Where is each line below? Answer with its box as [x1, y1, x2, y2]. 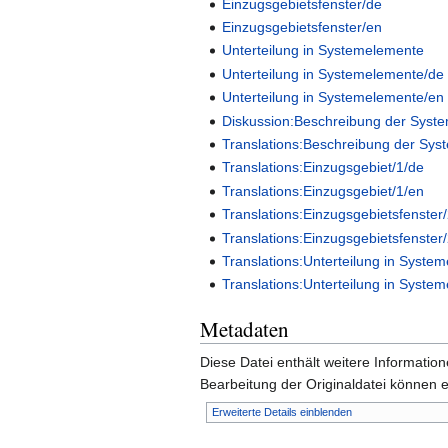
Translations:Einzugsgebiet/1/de [222, 159, 425, 176]
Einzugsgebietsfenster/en [222, 19, 383, 36]
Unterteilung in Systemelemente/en [222, 89, 445, 106]
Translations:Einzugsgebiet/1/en [222, 182, 425, 199]
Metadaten [200, 315, 289, 344]
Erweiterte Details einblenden [211, 406, 352, 419]
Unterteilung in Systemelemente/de [222, 65, 445, 82]
